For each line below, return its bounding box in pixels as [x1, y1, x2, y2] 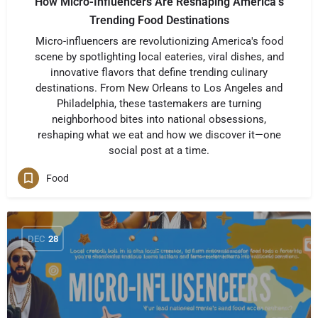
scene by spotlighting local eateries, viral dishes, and [34, 50, 284, 63]
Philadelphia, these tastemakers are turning [57, 97, 261, 110]
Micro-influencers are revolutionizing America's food [35, 35, 283, 48]
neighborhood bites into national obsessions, [52, 113, 266, 126]
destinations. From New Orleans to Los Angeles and [35, 82, 283, 94]
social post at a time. [109, 144, 209, 157]
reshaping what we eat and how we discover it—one [37, 128, 281, 141]
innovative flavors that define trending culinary [50, 66, 268, 79]
